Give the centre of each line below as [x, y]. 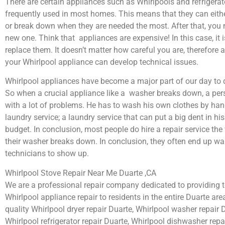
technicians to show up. [47, 154]
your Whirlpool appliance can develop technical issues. [102, 62]
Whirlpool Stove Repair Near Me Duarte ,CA [81, 173]
